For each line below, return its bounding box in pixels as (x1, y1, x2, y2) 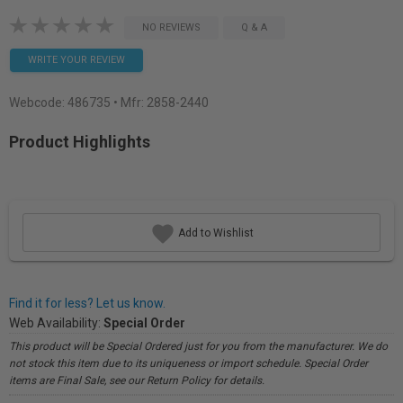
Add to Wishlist (175, 226, 254, 239)
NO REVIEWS (142, 22, 201, 33)
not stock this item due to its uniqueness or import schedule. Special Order (9, 357, 368, 370)
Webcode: (9, 95, 67, 110)
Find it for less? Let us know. (9, 296, 166, 310)
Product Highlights (9, 132, 150, 151)
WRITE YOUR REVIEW (28, 54, 125, 66)
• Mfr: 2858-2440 (113, 95, 209, 110)
